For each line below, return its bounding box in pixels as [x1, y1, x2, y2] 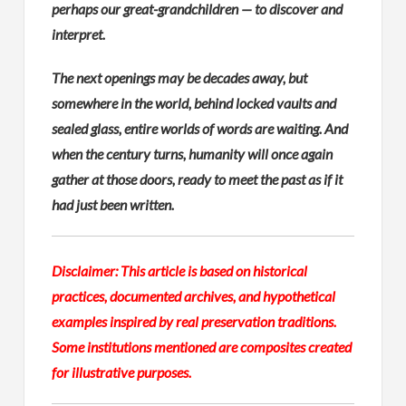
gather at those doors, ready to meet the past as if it [52, 169, 343, 188]
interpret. [52, 24, 106, 43]
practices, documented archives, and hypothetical [52, 286, 336, 304]
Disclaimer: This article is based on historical [52, 261, 308, 279]
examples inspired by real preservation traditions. [52, 312, 337, 330]
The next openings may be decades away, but [52, 68, 308, 86]
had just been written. [52, 195, 175, 213]
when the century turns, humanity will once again [52, 144, 333, 162]
